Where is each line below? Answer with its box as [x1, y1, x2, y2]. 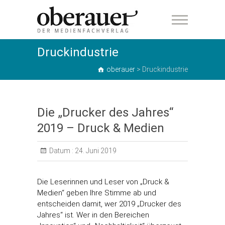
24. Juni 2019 [73, 147, 117, 155]
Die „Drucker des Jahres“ [37, 105, 173, 120]
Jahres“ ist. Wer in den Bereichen [37, 210, 149, 219]
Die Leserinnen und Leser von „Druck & [37, 177, 169, 186]
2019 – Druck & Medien [37, 121, 164, 135]
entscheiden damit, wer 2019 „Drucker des [37, 199, 181, 208]
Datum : [49, 147, 73, 155]
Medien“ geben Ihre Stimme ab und [37, 188, 156, 197]
